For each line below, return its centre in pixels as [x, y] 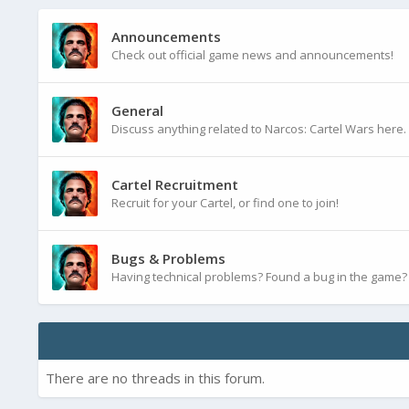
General [137, 111]
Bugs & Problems [168, 259]
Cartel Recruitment [175, 185]
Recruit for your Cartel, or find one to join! [225, 203]
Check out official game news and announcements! [252, 55]
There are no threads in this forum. [155, 378]
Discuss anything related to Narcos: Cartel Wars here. [259, 129]
